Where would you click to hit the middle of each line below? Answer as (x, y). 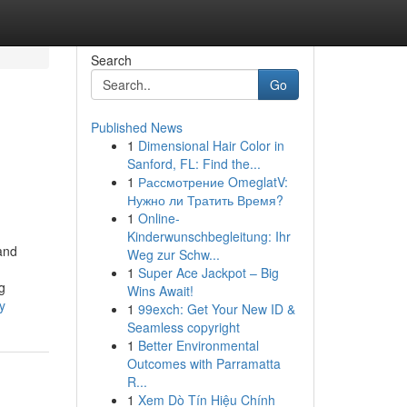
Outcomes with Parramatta (203, 363)
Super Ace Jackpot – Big (208, 273)
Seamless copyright (183, 327)
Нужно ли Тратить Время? (205, 200)
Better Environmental (198, 345)
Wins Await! (160, 291)
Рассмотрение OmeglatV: (213, 182)
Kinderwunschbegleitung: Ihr (208, 236)
